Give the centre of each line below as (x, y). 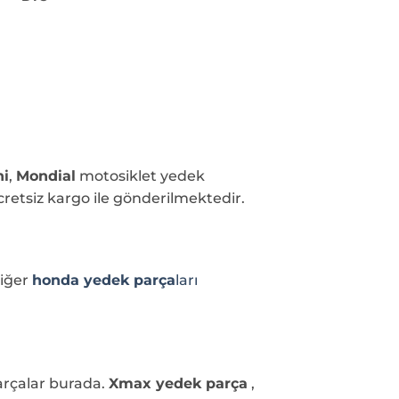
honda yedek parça (104, 280)
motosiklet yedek (140, 176)
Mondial (46, 176)
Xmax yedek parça (178, 384)
